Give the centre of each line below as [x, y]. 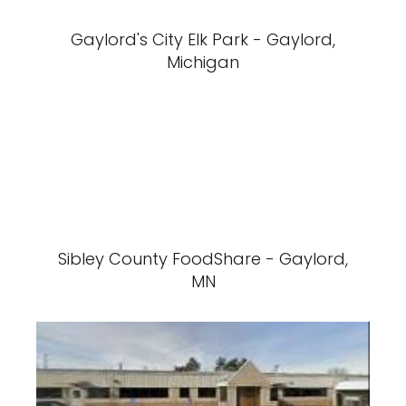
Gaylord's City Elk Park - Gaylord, [203, 40]
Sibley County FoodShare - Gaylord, [203, 259]
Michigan [203, 63]
